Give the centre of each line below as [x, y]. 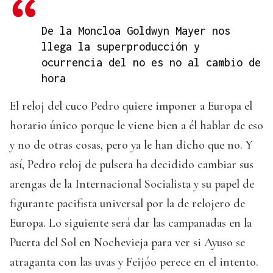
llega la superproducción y [121, 46]
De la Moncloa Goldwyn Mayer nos [136, 30]
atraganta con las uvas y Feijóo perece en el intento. [134, 262]
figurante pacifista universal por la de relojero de [127, 203]
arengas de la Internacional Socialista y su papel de [132, 184]
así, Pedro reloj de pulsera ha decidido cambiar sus [132, 164]
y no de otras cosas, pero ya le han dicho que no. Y [131, 145]
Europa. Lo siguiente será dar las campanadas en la [131, 223]
